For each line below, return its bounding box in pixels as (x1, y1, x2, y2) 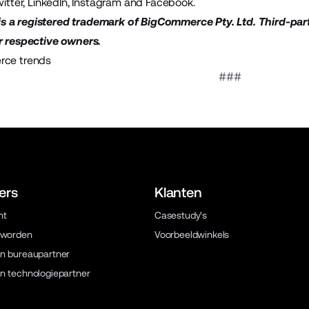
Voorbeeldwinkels (154, 229, 230, 240)
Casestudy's (154, 210, 208, 221)
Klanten (154, 184, 202, 201)
